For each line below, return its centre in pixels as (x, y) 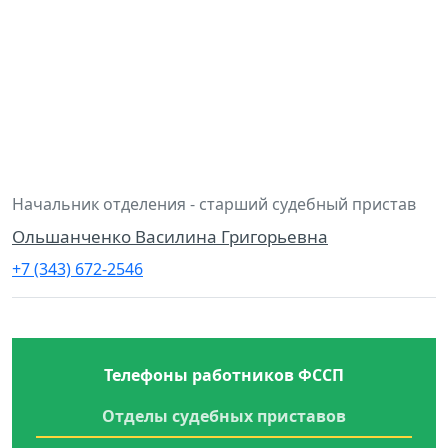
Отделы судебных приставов (224, 415)
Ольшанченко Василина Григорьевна (170, 236)
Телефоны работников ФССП (224, 374)
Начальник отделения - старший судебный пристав (214, 203)
